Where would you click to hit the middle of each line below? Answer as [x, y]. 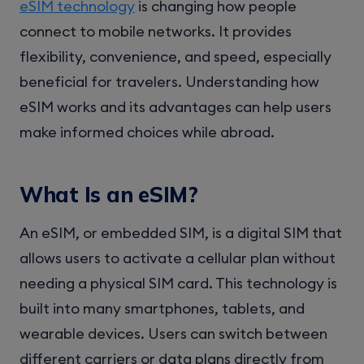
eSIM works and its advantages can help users [175, 106]
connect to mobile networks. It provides [156, 31]
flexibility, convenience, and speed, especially [175, 56]
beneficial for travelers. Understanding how [169, 81]
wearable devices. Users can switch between [173, 334]
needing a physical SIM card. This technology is [178, 284]
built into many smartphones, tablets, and [162, 309]
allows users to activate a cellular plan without [178, 258]
